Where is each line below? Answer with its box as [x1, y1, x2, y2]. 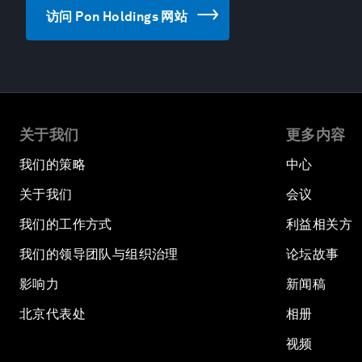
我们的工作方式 [19, 217, 112, 232]
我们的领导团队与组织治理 [19, 246, 179, 262]
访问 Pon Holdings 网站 [46, 9, 188, 24]
